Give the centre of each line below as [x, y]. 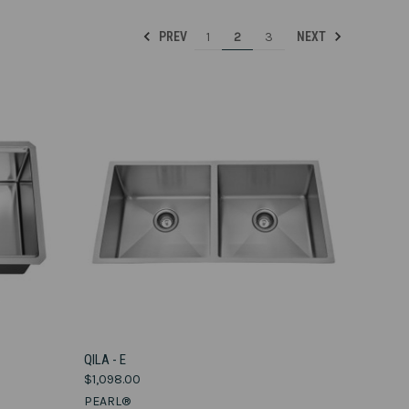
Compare [126, 383]
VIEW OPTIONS [214, 354]
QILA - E [105, 360]
